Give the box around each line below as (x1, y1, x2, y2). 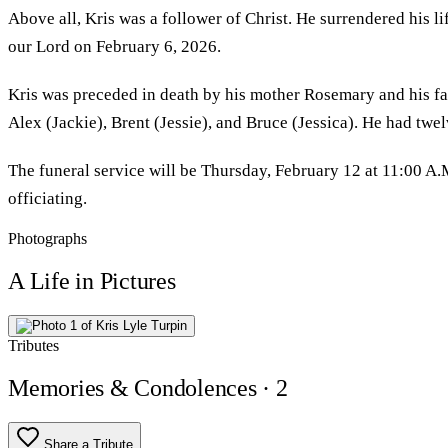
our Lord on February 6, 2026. (8, 36, 221, 56)
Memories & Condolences (8, 374, 263, 401)
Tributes (8, 336, 59, 354)
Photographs (8, 229, 87, 247)
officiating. (8, 188, 87, 208)
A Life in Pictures (8, 267, 176, 294)
